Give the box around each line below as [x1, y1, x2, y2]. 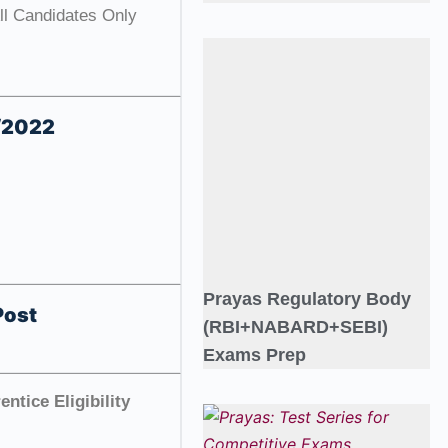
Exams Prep [202, 345, 306, 366]
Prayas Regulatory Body [202, 289, 411, 310]
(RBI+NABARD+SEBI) [202, 317, 388, 338]
